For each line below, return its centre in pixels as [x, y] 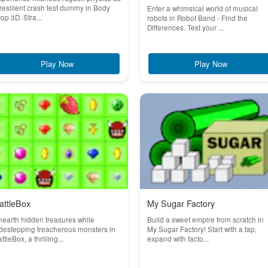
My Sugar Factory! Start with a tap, [202, 229]
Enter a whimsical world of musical [202, 8]
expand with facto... [178, 239]
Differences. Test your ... [185, 28]
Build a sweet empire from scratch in [205, 220]
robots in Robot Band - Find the [197, 18]
